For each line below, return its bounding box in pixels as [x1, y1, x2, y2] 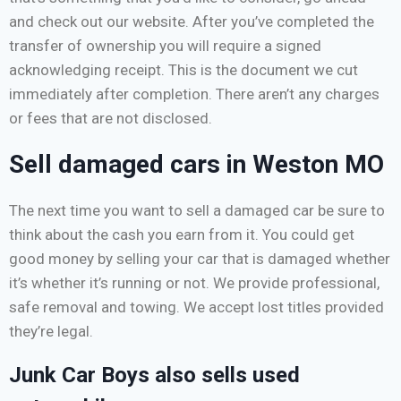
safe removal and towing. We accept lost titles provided [9, 297, 384, 316]
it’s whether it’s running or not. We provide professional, [9, 273, 380, 292]
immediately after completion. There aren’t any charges [9, 84, 380, 103]
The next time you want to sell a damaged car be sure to [9, 200, 385, 219]
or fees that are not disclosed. [9, 108, 212, 127]
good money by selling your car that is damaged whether [9, 249, 390, 268]
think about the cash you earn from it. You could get [9, 225, 354, 243]
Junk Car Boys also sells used [9, 362, 300, 388]
